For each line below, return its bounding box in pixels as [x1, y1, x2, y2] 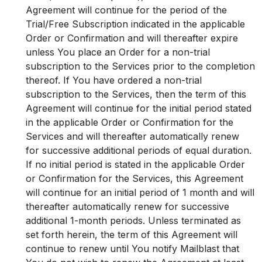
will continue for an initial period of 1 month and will [26, 187, 254, 198]
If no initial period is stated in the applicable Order [26, 158, 245, 170]
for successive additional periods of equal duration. [26, 144, 251, 156]
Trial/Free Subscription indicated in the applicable [26, 18, 245, 30]
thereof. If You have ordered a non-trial [26, 74, 202, 86]
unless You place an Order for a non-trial [26, 46, 210, 58]
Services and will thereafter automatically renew [26, 130, 239, 142]
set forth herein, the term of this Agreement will [26, 229, 237, 240]
